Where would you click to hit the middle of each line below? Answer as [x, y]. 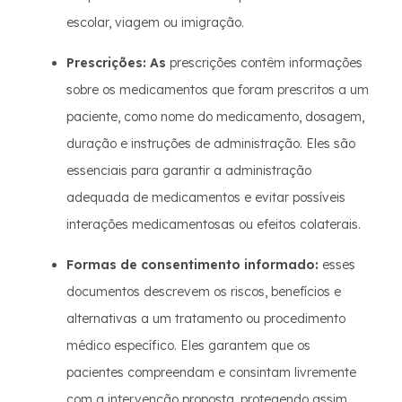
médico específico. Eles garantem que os [188, 345]
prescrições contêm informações [264, 63]
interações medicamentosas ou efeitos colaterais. [214, 224]
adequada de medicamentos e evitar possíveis [206, 197]
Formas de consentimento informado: [192, 265]
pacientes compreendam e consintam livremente [211, 372]
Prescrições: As [116, 63]
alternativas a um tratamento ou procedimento [206, 319]
